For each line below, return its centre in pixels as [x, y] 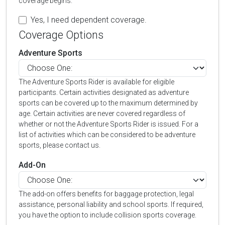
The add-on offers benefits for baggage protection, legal [106, 194]
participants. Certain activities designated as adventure [104, 92]
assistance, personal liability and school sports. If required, [111, 204]
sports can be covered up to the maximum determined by [108, 103]
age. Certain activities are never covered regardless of [102, 114]
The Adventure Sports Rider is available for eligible [96, 82]
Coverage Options [61, 35]
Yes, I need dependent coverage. [89, 20]
